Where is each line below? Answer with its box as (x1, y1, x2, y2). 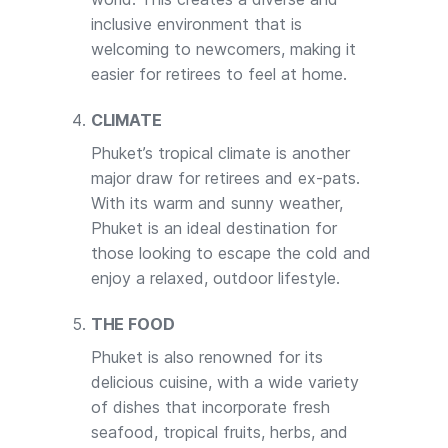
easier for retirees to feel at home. (90, 64, 347, 85)
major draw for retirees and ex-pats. (90, 168, 360, 189)
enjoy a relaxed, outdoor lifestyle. (90, 268, 340, 289)
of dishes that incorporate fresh (90, 396, 330, 417)
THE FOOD (90, 313, 175, 334)
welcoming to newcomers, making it (90, 39, 356, 60)
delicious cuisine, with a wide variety (90, 371, 359, 392)
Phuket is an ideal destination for (90, 218, 337, 239)
